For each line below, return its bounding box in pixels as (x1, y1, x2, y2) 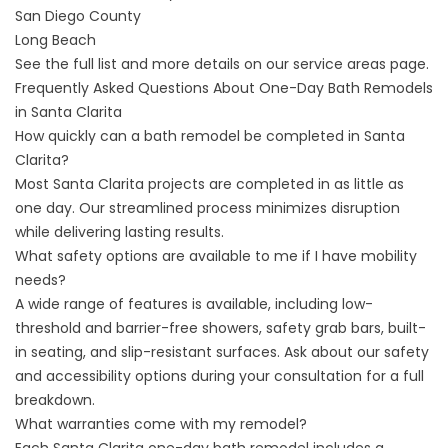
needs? (15, 270, 66, 290)
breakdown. (15, 390, 95, 410)
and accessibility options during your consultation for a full (15, 366, 424, 386)
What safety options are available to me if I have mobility (15, 246, 417, 266)
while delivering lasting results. (15, 222, 224, 242)
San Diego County (15, 6, 141, 26)
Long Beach (15, 30, 96, 50)
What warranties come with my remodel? (15, 414, 307, 434)
